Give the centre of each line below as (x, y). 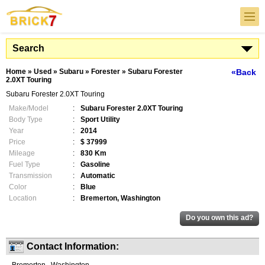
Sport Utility (100, 119)
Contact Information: (73, 246)
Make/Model (29, 108)
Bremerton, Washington (120, 198)
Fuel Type (25, 164)
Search (28, 48)
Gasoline (95, 164)
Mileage (22, 153)
